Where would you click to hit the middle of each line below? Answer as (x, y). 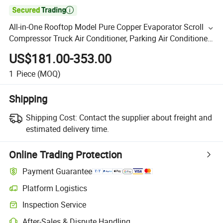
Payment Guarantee (57, 171)
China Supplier (35, 50)
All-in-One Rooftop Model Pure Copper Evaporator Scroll (107, 27)
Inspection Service (55, 205)
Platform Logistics (55, 188)
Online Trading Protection (66, 154)
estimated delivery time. (67, 129)
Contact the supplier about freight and (145, 117)
